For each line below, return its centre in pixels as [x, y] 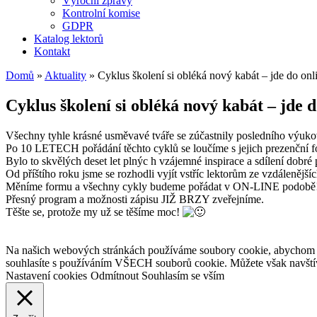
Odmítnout [115, 275]
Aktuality [65, 75]
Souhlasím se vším [183, 275]
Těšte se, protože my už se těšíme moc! [94, 212]
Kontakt [52, 51]
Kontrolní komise [101, 13]
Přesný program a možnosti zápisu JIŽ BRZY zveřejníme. [135, 199]
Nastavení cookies [46, 275]
